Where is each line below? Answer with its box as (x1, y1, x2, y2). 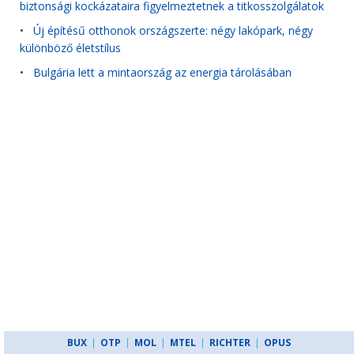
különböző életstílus (20, 40, 121, 56)
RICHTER (209, 336, 250, 349)
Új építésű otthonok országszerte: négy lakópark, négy (33, 23, 313, 38)
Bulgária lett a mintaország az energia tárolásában (33, 65, 292, 80)
